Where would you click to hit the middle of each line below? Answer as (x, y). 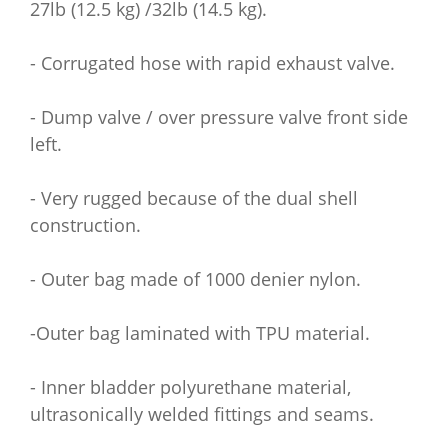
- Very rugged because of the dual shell (194, 198)
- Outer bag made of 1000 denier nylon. (195, 279)
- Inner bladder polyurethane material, (190, 387)
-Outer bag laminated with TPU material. (200, 333)
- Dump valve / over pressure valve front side (219, 117)
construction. (85, 225)
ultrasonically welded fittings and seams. (202, 414)
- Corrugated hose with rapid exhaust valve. (212, 63)
